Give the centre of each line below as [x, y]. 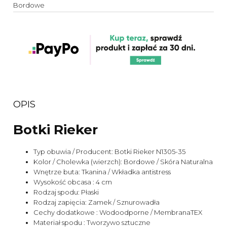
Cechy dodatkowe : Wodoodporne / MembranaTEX [118, 213]
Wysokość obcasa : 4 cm [73, 182]
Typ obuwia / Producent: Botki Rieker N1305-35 [109, 152]
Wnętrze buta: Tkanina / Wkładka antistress [102, 172]
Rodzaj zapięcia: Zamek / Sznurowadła [97, 202]
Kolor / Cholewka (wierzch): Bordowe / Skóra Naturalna [123, 162]
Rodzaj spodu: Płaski [66, 192]
